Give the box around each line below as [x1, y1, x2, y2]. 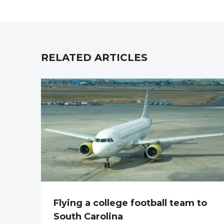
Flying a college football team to [53, 197, 207, 208]
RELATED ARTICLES [41, 51, 147, 63]
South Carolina [53, 210, 123, 222]
